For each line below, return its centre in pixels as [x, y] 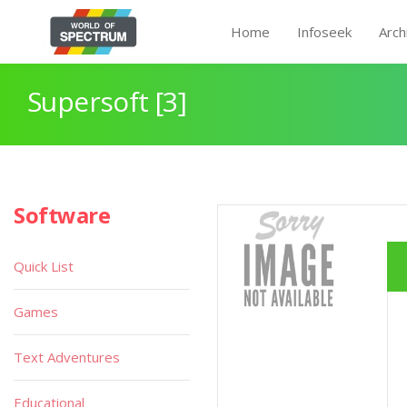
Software [62, 215]
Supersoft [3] [107, 101]
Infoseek [324, 32]
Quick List [44, 266]
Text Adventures [67, 357]
